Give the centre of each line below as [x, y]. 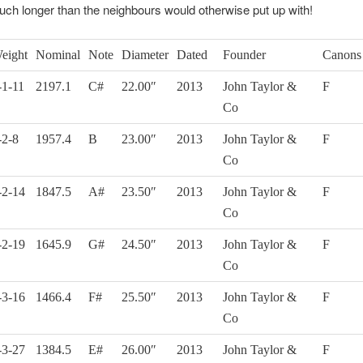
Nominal [58, 55]
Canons [342, 55]
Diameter [145, 55]
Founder [244, 55]
